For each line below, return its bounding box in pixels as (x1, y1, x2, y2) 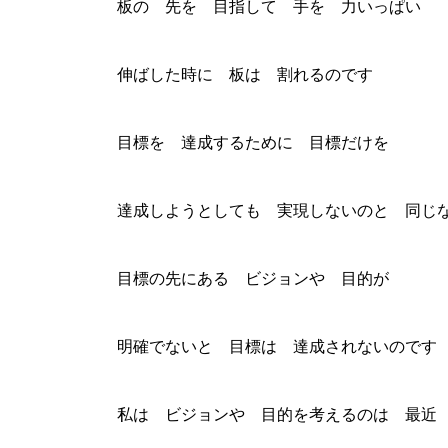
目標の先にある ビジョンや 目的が (117, 270, 389, 288)
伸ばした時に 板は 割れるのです (117, 66, 373, 84)
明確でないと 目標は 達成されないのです (117, 338, 437, 356)
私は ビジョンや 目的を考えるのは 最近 (117, 406, 437, 424)
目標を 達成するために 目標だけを (117, 134, 389, 152)
